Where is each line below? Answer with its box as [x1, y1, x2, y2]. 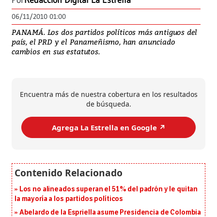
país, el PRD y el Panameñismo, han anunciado [12, 37, 175, 47]
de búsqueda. [86, 99, 131, 109]
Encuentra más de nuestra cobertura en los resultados [19, 90, 198, 99]
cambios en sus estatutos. [12, 46, 100, 57]
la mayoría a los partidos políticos [15, 195, 124, 203]
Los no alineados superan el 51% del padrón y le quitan [19, 185, 198, 194]
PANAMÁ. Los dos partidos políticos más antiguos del [12, 27, 198, 37]
